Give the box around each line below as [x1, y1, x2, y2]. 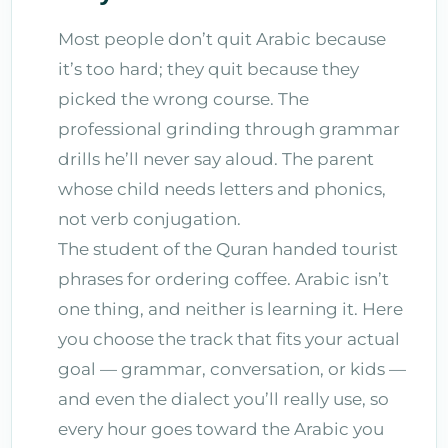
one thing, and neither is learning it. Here [58, 298, 403, 319]
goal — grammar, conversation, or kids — [58, 358, 406, 379]
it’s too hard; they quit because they [58, 58, 359, 79]
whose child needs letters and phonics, [58, 178, 386, 199]
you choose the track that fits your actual [58, 328, 400, 349]
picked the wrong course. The [58, 88, 309, 109]
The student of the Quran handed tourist [58, 238, 398, 259]
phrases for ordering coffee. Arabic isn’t [58, 268, 389, 289]
